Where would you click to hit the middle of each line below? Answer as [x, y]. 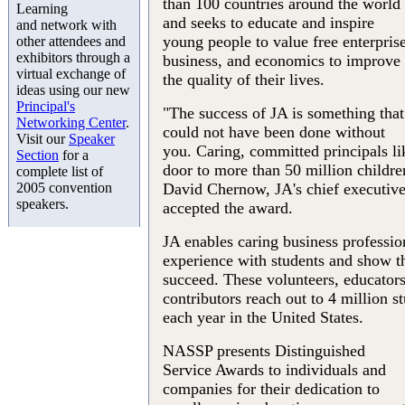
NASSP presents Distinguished [264, 351]
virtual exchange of [71, 74]
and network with [66, 25]
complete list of [60, 171]
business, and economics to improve [282, 61]
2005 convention [64, 188]
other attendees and [71, 41]
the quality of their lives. [244, 80]
